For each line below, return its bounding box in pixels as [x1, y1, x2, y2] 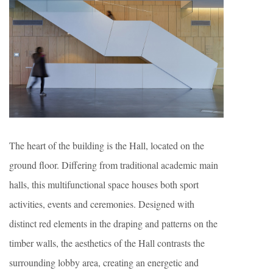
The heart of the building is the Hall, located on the [9, 139, 204, 152]
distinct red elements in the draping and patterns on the [9, 217, 218, 230]
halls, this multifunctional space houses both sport [9, 178, 199, 191]
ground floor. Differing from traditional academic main [9, 158, 218, 172]
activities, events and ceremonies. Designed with [9, 197, 194, 211]
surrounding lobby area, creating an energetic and [9, 256, 199, 269]
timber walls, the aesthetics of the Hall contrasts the [9, 236, 205, 250]
